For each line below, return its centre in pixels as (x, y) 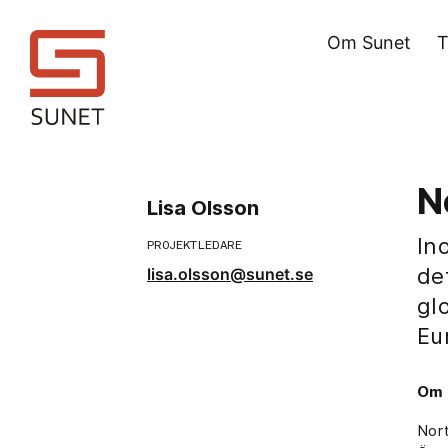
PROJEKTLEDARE (194, 245)
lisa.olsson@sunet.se (230, 274)
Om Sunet (369, 42)
